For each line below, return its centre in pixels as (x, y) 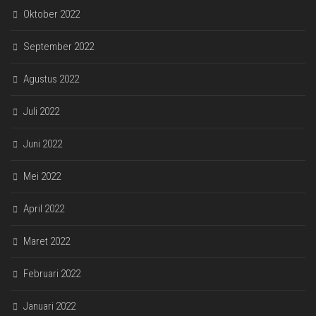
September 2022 (59, 47)
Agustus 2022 (51, 79)
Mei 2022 (42, 177)
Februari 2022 (52, 274)
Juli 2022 (41, 112)
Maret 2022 (47, 242)
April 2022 (44, 209)
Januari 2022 (49, 306)
